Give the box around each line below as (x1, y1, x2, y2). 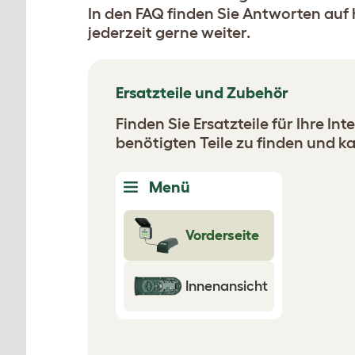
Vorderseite (185, 227, 259, 243)
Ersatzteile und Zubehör (116, 84, 288, 101)
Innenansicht (185, 278, 268, 294)
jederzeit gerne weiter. (88, 24, 250, 41)
